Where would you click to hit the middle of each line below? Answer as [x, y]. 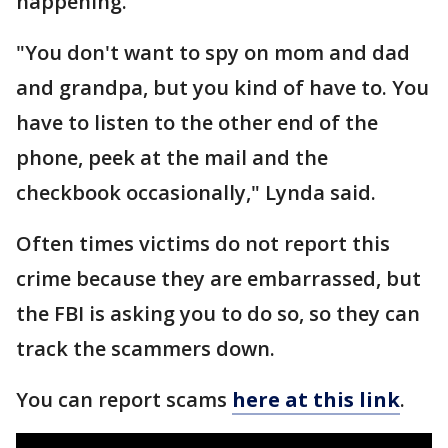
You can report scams [124, 399]
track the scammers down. [145, 348]
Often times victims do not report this [203, 243]
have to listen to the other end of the [197, 122]
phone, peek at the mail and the [172, 157]
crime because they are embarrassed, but [218, 278]
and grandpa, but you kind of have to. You [222, 87]
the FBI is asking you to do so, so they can [218, 313]
